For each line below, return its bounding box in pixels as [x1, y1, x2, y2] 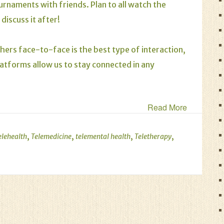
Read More [147, 101, 187, 113]
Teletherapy [134, 132, 171, 141]
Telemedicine [31, 132, 71, 141]
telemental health [75, 132, 130, 141]
